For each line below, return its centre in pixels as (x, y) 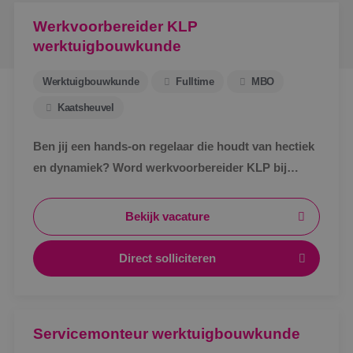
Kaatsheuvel (85, 108)
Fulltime (195, 82)
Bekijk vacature (168, 217)
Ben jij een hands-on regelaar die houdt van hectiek (174, 147)
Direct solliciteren (168, 258)
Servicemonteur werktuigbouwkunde (167, 334)
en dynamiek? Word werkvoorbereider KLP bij (160, 168)
